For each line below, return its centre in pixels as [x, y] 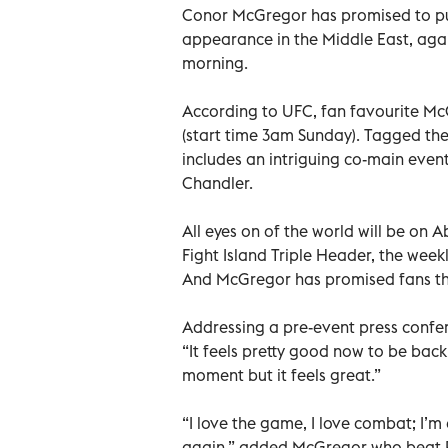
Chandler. [217, 182]
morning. [215, 62]
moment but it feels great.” [281, 374]
